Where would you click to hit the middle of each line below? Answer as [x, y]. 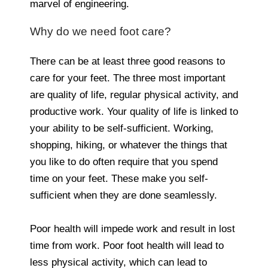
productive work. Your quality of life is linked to [134, 111]
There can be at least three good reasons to [127, 61]
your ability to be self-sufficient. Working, [122, 128]
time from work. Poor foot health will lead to [127, 245]
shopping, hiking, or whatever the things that [129, 145]
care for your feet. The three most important [128, 78]
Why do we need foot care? [100, 31]
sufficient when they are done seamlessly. [124, 195]
